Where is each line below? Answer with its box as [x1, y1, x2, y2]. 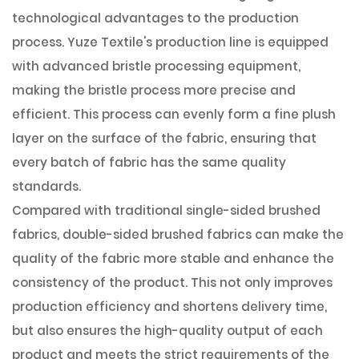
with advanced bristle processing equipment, [12, 58, 301, 75]
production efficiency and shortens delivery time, [12, 298, 327, 315]
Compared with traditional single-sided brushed [12, 202, 321, 219]
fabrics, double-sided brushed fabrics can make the [12, 226, 344, 243]
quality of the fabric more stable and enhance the [12, 250, 334, 267]
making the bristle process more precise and [12, 82, 296, 99]
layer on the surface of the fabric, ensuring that [12, 130, 317, 147]
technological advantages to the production [12, 10, 299, 26]
